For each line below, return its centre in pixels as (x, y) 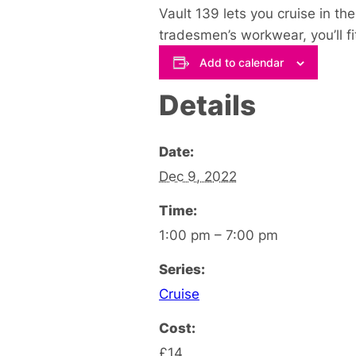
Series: (182, 269)
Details (207, 104)
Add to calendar (241, 62)
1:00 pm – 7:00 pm (219, 234)
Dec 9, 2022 (198, 176)
